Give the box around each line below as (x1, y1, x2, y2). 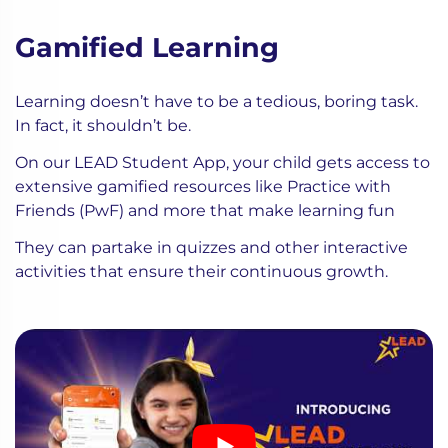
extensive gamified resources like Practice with (15, 177, 391, 197)
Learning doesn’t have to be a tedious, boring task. (15, 92, 418, 112)
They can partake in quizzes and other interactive (15, 238, 408, 258)
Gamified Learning (15, 31, 279, 65)
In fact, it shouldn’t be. (15, 116, 195, 136)
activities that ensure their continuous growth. (15, 262, 388, 282)
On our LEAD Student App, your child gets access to (15, 153, 430, 173)
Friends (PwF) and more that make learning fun (15, 201, 399, 221)
